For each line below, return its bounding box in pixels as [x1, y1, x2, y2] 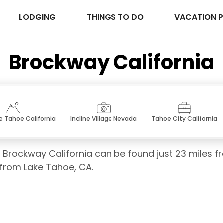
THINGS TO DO [86, 11, 146, 23]
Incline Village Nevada [70, 114, 137, 123]
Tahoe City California [151, 114, 217, 123]
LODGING [19, 11, 58, 23]
